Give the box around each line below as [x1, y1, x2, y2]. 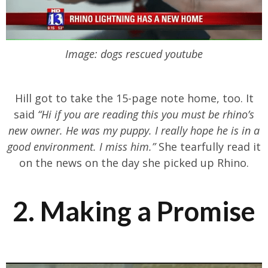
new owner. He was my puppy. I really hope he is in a [8, 123, 260, 138]
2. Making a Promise [13, 194, 255, 227]
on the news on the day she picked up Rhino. [19, 156, 249, 170]
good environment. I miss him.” [7, 139, 156, 154]
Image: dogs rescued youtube [65, 47, 203, 62]
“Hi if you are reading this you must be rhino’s [38, 107, 254, 122]
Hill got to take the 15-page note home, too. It [14, 91, 254, 106]
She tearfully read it [156, 139, 261, 154]
